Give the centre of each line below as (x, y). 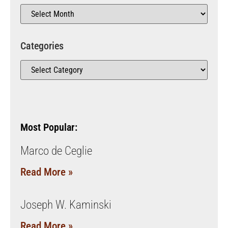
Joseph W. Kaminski (66, 205)
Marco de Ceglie (56, 151)
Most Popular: (49, 127)
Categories (42, 46)
